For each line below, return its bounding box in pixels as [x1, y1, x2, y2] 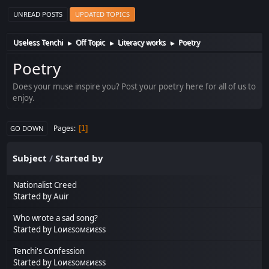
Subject [13, 151, 47, 164]
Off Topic [76, 37, 106, 48]
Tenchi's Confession [13, 245, 85, 256]
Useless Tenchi [13, 37, 64, 48]
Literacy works [118, 37, 166, 48]
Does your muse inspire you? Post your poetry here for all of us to [13, 80, 256, 92]
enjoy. [13, 92, 35, 103]
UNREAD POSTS [13, 10, 63, 19]
